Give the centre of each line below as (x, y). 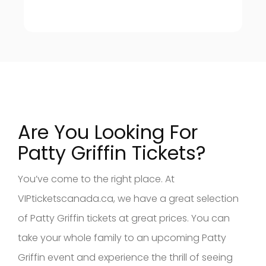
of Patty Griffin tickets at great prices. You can (124, 218)
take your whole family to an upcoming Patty (122, 237)
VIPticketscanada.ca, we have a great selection (128, 198)
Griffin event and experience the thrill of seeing (125, 257)
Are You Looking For (108, 132)
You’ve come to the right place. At (96, 179)
